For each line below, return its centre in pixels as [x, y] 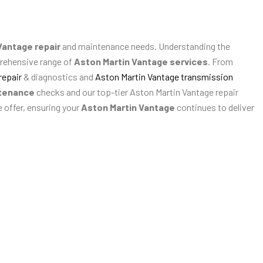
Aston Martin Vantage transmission [164, 77]
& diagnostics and [59, 77]
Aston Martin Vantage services [141, 62]
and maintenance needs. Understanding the [145, 46]
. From [220, 62]
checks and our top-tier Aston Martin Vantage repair [136, 92]
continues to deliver [215, 107]
